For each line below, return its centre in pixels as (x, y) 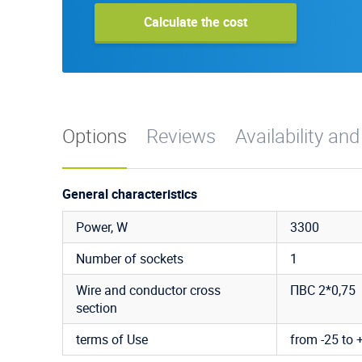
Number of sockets (130, 258)
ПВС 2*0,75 (323, 290)
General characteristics (130, 194)
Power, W (102, 227)
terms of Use (112, 339)
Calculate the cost (196, 21)
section (97, 307)
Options (95, 135)
